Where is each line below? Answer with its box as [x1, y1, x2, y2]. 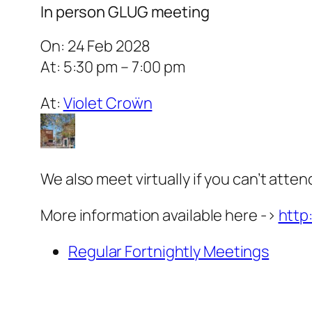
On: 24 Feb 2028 [40, 36, 150, 57]
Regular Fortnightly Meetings [68, 241, 270, 263]
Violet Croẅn [63, 93, 153, 114]
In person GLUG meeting [40, 1, 210, 23]
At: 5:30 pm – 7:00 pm [40, 56, 185, 78]
